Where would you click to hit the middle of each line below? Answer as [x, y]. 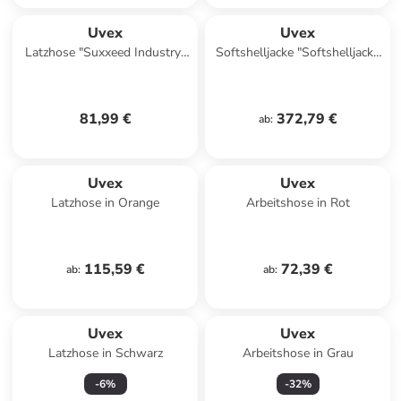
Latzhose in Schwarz [105, 353]
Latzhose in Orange [106, 203]
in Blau [106, 70]
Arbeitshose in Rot [298, 203]
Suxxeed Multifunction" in [298, 70]
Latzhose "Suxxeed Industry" [106, 52]
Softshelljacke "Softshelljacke [298, 52]
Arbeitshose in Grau [298, 353]
